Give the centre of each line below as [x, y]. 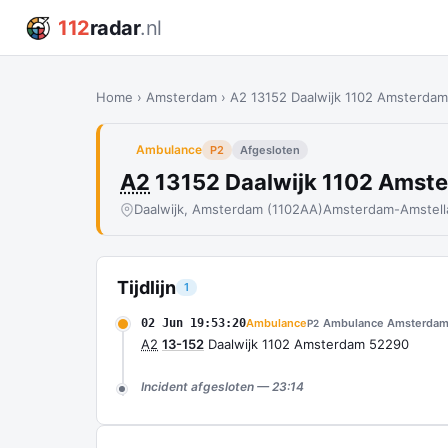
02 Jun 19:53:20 [193, 323]
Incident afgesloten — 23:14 [222, 386]
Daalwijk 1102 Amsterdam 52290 [306, 344]
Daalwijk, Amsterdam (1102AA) [228, 209]
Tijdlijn [146, 287]
